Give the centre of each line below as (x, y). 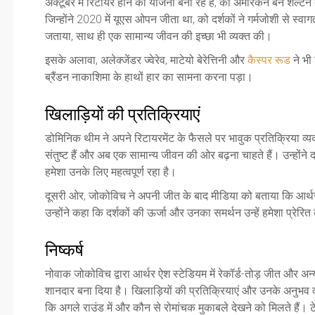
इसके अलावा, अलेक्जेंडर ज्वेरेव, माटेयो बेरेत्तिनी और (146, 60)
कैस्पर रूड (269, 60)
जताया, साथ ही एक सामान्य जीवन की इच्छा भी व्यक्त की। (159, 36)
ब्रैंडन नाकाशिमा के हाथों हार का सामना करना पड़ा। (149, 77)
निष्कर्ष (64, 249)
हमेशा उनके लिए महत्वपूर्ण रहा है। (111, 172)
